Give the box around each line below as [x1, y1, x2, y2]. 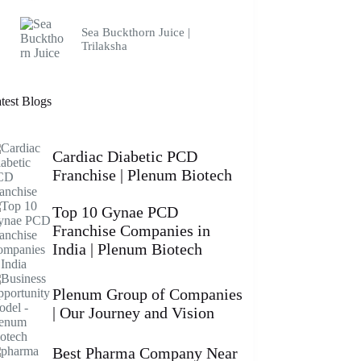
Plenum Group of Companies [52, 284, 243, 303]
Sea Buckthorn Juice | [81, 26, 190, 39]
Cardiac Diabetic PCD [52, 147, 197, 165]
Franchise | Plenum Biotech [52, 165, 232, 184]
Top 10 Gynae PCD [52, 203, 178, 222]
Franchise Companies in [52, 222, 210, 240]
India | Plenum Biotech [52, 240, 202, 259]
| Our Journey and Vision [52, 303, 214, 322]
